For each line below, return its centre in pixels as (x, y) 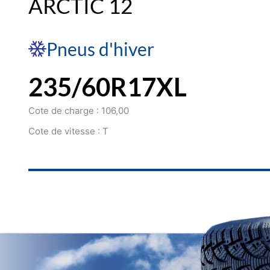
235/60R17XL (107, 87)
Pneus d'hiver (100, 49)
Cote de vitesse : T (68, 131)
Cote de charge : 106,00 (78, 111)
